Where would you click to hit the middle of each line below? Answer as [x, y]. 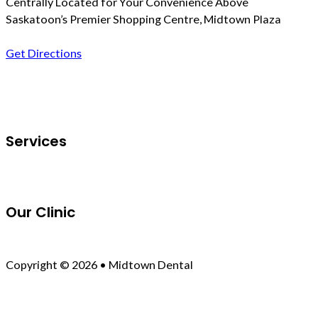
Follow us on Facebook [63, 80]
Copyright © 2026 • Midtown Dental [99, 265]
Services [36, 141]
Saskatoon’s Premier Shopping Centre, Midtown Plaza [143, 19]
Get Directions [44, 53]
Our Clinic [40, 212]
